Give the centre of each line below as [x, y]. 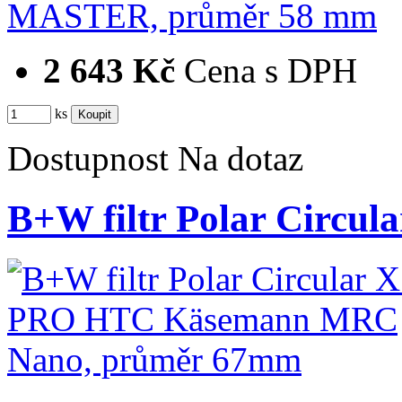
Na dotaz [240, 159]
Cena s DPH [271, 71]
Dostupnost [88, 159]
